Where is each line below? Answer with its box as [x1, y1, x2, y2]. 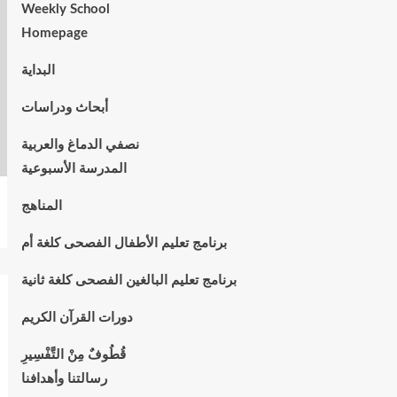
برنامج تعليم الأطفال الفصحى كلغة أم [20, 237, 227, 250]
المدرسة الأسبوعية [20, 162, 127, 175]
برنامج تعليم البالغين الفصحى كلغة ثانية [20, 274, 237, 287]
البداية [20, 64, 55, 77]
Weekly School [20, 3, 110, 16]
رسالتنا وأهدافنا [20, 372, 107, 385]
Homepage [20, 27, 88, 40]
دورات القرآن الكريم [20, 311, 133, 324]
